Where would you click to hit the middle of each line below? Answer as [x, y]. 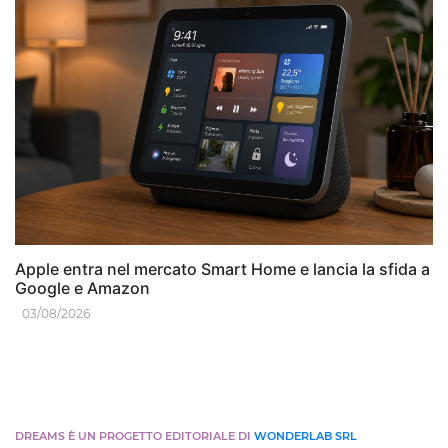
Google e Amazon [82, 287]
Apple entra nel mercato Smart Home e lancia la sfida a [222, 268]
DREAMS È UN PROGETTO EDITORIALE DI [134, 435]
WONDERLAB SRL [305, 435]
